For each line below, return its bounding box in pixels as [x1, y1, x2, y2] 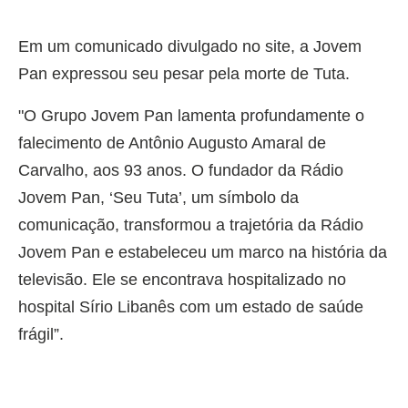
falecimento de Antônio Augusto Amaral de [18, 134, 326, 153]
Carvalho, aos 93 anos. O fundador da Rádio [18, 161, 343, 180]
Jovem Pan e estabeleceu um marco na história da [18, 243, 387, 262]
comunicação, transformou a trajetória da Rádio [18, 216, 363, 235]
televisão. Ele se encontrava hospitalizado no [18, 270, 346, 290]
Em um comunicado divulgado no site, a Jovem [18, 37, 362, 56]
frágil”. [18, 325, 64, 344]
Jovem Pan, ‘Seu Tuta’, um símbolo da [18, 189, 299, 208]
